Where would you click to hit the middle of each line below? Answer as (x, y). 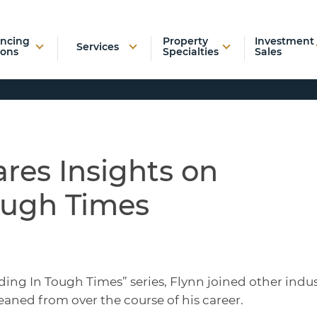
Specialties (191, 52)
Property (186, 41)
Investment (284, 41)
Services (97, 46)
